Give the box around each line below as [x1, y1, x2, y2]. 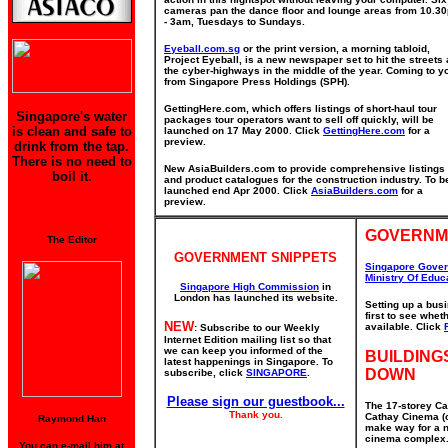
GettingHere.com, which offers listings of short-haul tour [164, 103, 437, 114]
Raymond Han [37, 413, 106, 424]
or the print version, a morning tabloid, [240, 43, 430, 54]
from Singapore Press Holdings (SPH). [164, 76, 353, 87]
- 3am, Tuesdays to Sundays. [164, 16, 305, 27]
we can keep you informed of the [164, 345, 323, 356]
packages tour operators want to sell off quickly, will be [164, 114, 434, 125]
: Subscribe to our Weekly [194, 322, 320, 333]
